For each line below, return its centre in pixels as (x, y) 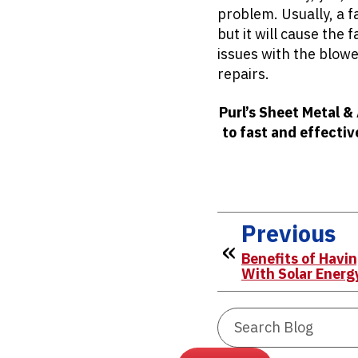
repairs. (245, 74)
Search (336, 313)
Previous (288, 233)
